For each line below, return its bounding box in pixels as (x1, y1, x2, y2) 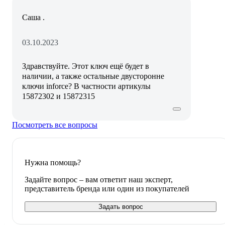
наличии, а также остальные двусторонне (22, 71, 164, 80)
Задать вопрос (98, 202, 143, 210)
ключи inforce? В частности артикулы (22, 81, 151, 90)
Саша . (22, 13, 45, 22)
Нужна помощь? (25, 158, 81, 167)
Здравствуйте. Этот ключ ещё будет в (22, 61, 149, 70)
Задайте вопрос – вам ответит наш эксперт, (25, 175, 173, 184)
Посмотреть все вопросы (12, 120, 97, 129)
